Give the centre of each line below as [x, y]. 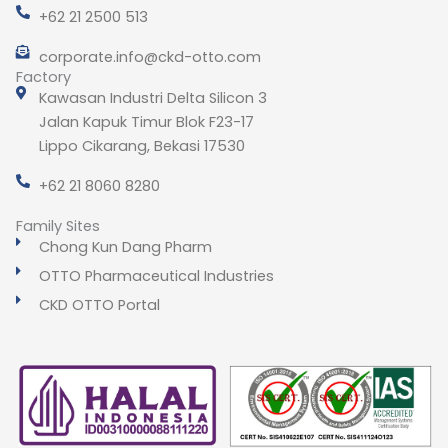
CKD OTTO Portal [99, 304]
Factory [43, 76]
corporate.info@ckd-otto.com [149, 56]
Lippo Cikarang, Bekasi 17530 [141, 145]
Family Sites [58, 225]
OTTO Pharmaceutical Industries [156, 275]
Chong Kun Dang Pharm [125, 246]
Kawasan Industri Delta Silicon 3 [152, 97]
